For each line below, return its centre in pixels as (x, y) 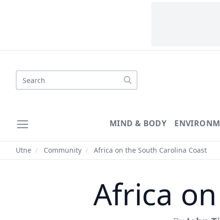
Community (63, 150)
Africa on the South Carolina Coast (149, 150)
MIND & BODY (138, 123)
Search (28, 76)
